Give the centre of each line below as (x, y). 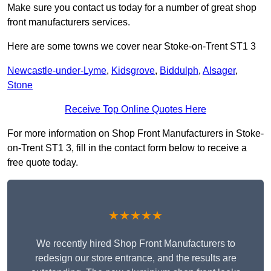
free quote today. (43, 163)
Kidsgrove (133, 71)
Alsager (219, 71)
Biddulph (179, 71)
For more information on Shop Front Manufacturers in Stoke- (135, 134)
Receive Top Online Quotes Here (135, 109)
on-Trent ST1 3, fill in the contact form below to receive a (127, 148)
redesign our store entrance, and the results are (135, 258)
